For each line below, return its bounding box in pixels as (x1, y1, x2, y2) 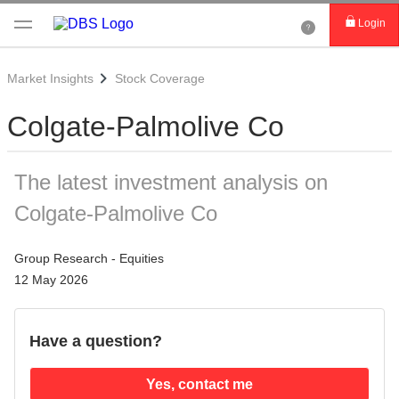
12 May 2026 (14, 273, 88, 287)
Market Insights (7, 71, 94, 85)
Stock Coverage (115, 71, 205, 85)
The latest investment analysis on (14, 170, 328, 194)
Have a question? (29, 332, 162, 350)
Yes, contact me (146, 377, 253, 392)
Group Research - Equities (14, 251, 164, 265)
